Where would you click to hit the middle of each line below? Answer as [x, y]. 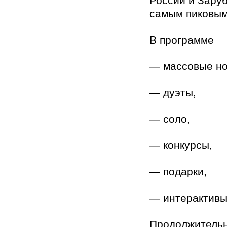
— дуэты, [173, 93]
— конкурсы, [181, 145]
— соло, [170, 119]
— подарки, [178, 172]
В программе [182, 40]
